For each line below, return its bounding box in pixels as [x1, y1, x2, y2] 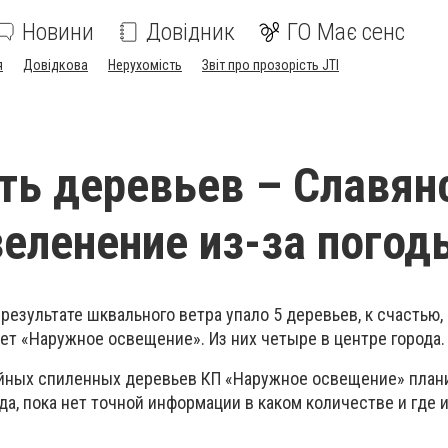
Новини [22, 18, 94, 46]
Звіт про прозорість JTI [202, 57, 339, 73]
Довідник [146, 18, 235, 46]
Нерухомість [108, 57, 182, 73]
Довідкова [23, 57, 88, 73]
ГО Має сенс [287, 18, 405, 46]
